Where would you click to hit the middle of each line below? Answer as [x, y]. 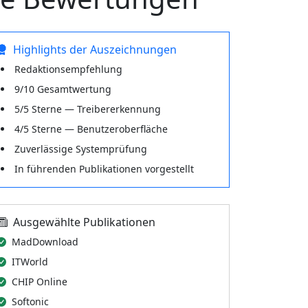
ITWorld [30, 262]
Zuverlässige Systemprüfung [81, 149]
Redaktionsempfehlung [68, 69]
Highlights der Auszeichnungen [95, 49]
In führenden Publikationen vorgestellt [104, 169]
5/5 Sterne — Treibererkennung [88, 109]
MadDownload [45, 242]
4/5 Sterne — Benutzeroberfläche [91, 129]
